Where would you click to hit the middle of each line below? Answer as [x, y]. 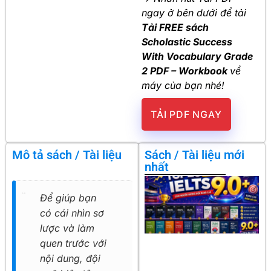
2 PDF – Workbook [186, 70]
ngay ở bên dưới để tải [194, 12]
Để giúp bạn [68, 198]
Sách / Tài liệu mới [195, 155]
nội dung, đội [70, 259]
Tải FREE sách [175, 27]
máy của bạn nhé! [183, 85]
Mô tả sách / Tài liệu [67, 155]
